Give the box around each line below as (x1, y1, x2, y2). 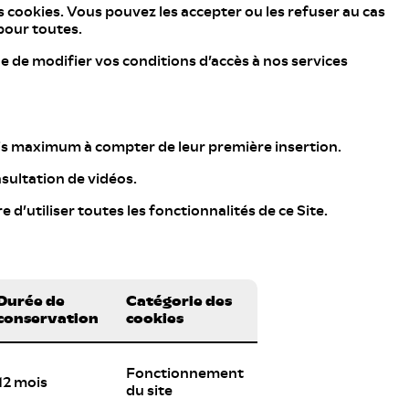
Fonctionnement (126, 366, 244, 381)
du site (126, 383, 173, 398)
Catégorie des (126, 294, 232, 309)
